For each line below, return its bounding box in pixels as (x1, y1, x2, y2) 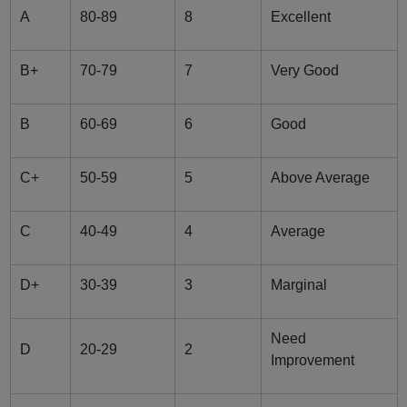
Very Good (270, 63, 339, 79)
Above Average (270, 170, 370, 186)
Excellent (270, 9, 331, 25)
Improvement (270, 352, 358, 369)
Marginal (270, 277, 327, 293)
